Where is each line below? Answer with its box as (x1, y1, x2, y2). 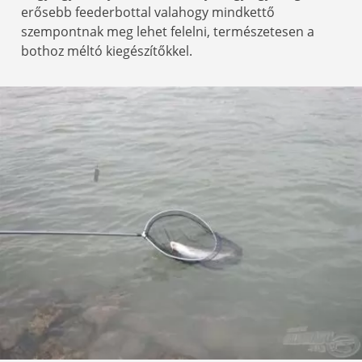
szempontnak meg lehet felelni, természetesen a (21, 22, 314, 40)
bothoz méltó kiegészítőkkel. (21, 41, 192, 60)
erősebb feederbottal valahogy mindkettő (21, 2, 275, 21)
